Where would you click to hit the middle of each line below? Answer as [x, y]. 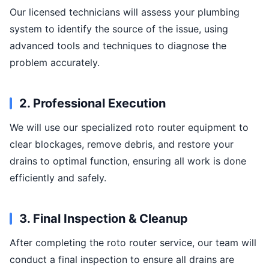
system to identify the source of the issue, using [119, 29]
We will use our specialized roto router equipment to [129, 127]
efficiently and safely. [58, 178]
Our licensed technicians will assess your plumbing [125, 12]
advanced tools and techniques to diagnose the [118, 46]
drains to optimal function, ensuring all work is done [128, 161]
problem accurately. [55, 62]
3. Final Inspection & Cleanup [104, 219]
